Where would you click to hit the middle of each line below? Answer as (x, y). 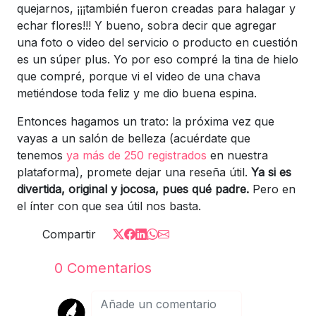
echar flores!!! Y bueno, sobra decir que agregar (147, 25)
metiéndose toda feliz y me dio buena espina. (137, 93)
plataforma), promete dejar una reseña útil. (134, 172)
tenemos (42, 155)
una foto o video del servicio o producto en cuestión (157, 42)
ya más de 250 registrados (136, 155)
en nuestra (237, 155)
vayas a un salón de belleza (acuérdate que (134, 138)
